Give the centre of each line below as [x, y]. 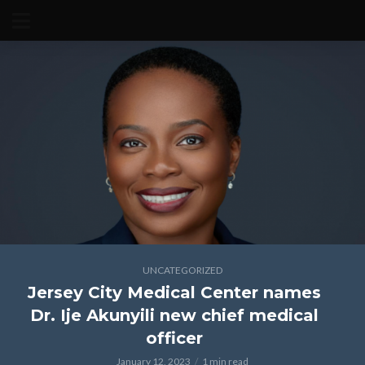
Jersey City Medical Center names [174, 292]
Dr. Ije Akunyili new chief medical [174, 315]
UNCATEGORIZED [182, 270]
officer [174, 338]
